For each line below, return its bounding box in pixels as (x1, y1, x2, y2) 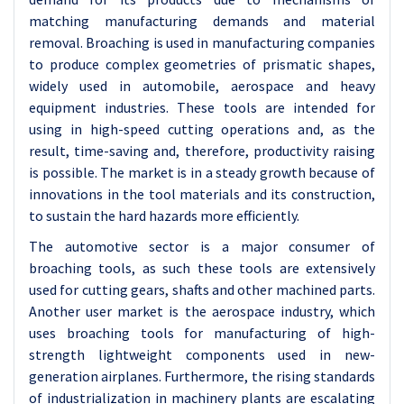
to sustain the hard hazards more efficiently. (29, 207, 299, 225)
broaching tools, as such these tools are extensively (29, 259, 375, 277)
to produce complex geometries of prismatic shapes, (29, 55, 375, 73)
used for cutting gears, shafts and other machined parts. (29, 280, 375, 298)
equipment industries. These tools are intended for (29, 98, 375, 116)
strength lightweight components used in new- (29, 345, 375, 363)
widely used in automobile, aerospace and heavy (29, 77, 375, 95)
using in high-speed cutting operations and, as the (29, 120, 375, 138)
